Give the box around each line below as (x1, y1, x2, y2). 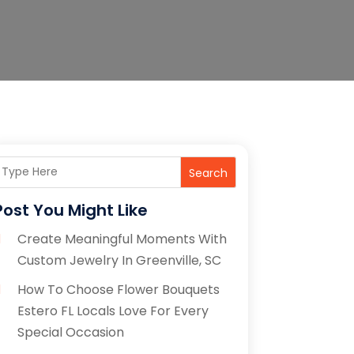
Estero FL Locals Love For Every (17, 301, 209, 320)
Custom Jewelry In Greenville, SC (17, 250, 221, 269)
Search (188, 164, 228, 181)
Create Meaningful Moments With (17, 229, 227, 248)
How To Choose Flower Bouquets (17, 280, 220, 299)
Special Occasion (17, 322, 124, 341)
